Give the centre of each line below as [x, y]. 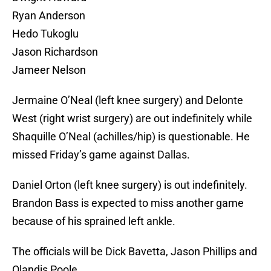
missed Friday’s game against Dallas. [101, 155]
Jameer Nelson [49, 70]
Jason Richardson [55, 52]
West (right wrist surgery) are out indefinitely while [132, 119]
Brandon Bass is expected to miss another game [128, 203]
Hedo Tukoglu [45, 34]
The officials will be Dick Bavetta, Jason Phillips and [135, 252]
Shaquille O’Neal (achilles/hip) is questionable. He [131, 137]
